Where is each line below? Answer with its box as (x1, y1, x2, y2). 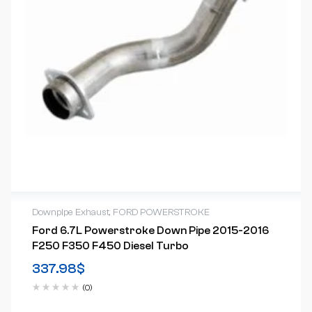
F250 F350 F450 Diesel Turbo (31, 240, 189, 253)
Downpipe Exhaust (31, 207, 109, 219)
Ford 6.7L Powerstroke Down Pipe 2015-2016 (31, 224, 269, 237)
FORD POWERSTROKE (112, 207, 210, 219)
